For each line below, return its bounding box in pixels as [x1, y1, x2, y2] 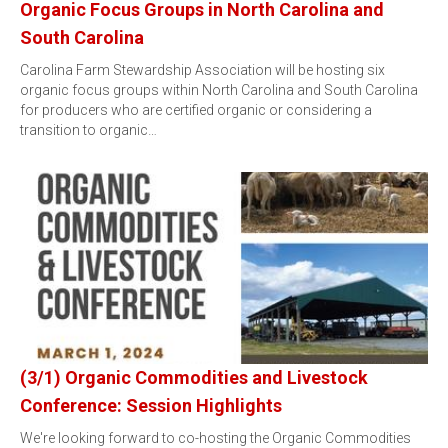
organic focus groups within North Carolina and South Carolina [20, 82, 418, 98]
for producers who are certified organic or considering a [20, 102, 372, 118]
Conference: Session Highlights [20, 395, 282, 416]
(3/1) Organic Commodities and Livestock [20, 367, 368, 388]
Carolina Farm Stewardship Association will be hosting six [20, 62, 385, 78]
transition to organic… [20, 122, 157, 138]
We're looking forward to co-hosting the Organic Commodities [20, 430, 411, 446]
